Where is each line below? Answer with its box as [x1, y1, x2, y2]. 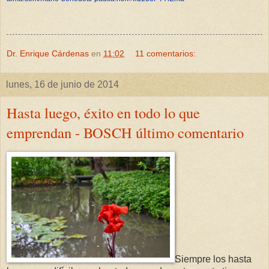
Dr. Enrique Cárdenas [7, 48, 89, 58]
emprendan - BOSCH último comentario [7, 122, 244, 142]
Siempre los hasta [175, 253, 252, 264]
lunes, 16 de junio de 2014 [6, 79, 119, 89]
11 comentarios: [135, 48, 196, 58]
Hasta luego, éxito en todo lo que [7, 102, 200, 122]
